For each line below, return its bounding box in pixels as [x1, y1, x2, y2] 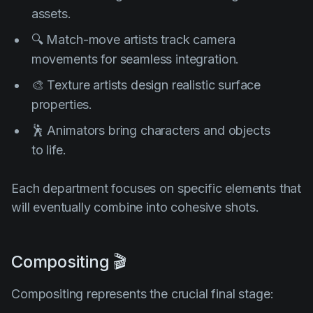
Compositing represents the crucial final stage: [11, 286, 274, 301]
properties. [31, 96, 93, 112]
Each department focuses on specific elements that [11, 180, 302, 196]
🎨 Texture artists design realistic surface [31, 77, 261, 92]
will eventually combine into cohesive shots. [11, 199, 259, 214]
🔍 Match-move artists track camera [31, 31, 235, 47]
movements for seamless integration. [31, 51, 240, 66]
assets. [31, 6, 71, 21]
